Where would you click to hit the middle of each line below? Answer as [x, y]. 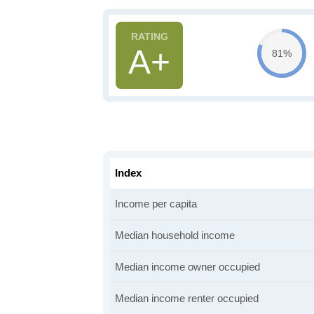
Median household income [175, 235]
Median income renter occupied [187, 298]
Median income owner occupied [187, 267]
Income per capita [156, 204]
